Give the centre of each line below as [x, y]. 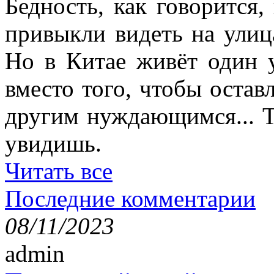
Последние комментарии [130, 198]
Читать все [59, 171]
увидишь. [53, 143]
